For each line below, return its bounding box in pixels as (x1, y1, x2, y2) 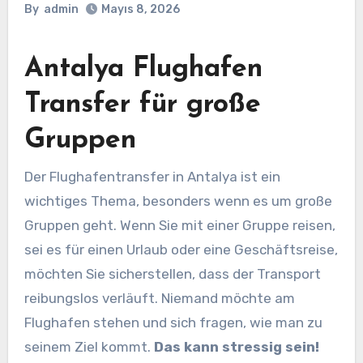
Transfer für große (23, 91, 261, 120)
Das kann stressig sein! (153, 338, 319, 355)
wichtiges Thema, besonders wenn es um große (23, 192, 332, 209)
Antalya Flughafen (23, 55, 263, 84)
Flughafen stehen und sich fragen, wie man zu (23, 314, 322, 331)
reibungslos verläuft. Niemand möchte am (23, 289, 295, 306)
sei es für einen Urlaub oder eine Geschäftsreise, (23, 241, 338, 258)
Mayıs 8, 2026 (100, 2, 180, 17)
